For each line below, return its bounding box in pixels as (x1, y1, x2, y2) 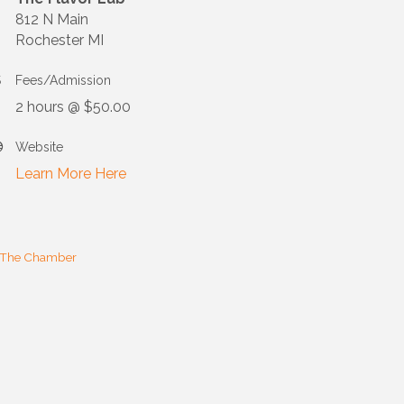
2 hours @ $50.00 (15, 98, 131, 116)
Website (15, 140, 63, 155)
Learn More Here (15, 165, 126, 183)
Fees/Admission (15, 73, 111, 88)
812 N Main (15, 11, 88, 29)
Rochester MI (15, 32, 107, 50)
